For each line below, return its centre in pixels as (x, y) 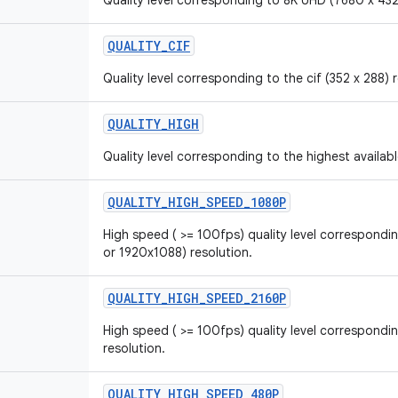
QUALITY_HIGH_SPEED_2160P (197, 298)
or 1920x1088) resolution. (178, 252)
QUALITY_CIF (149, 46)
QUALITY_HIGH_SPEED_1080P (197, 202)
